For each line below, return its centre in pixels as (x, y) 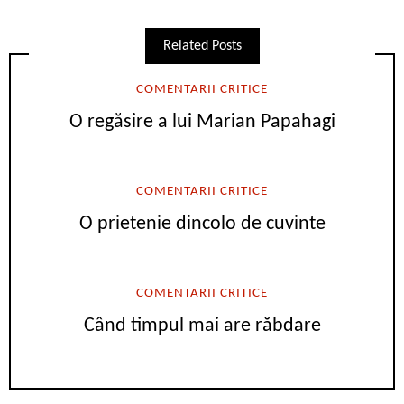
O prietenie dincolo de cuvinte (202, 224)
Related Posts (202, 46)
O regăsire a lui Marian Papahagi (202, 122)
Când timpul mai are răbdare (202, 326)
